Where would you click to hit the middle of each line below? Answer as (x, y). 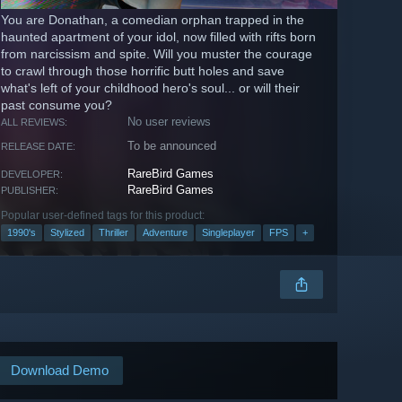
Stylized (67, 233)
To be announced (172, 146)
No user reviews (170, 122)
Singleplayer (228, 233)
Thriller (114, 233)
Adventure (165, 233)
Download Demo (60, 371)
